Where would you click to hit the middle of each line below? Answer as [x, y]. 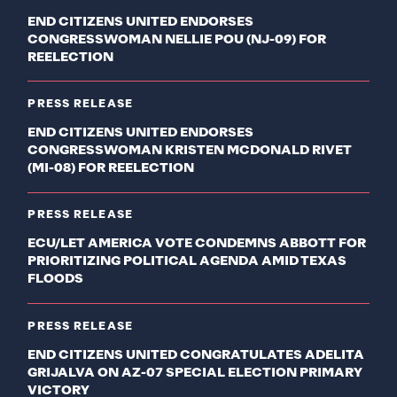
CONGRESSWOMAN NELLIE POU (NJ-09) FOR [177, 39]
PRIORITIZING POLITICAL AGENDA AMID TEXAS [187, 262]
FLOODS [56, 280]
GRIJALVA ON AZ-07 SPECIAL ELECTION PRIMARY [195, 373]
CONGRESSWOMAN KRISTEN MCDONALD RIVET [190, 150]
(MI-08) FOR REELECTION [111, 168]
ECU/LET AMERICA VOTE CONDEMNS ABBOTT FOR [197, 244]
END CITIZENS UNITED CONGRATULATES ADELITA [196, 355]
